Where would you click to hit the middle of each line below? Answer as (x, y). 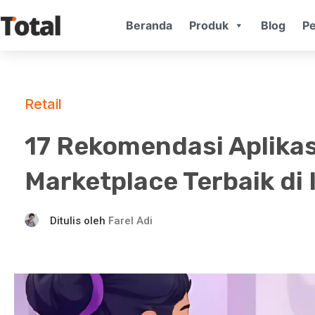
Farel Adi (129, 220)
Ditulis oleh (78, 220)
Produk (208, 25)
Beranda (149, 25)
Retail (44, 104)
